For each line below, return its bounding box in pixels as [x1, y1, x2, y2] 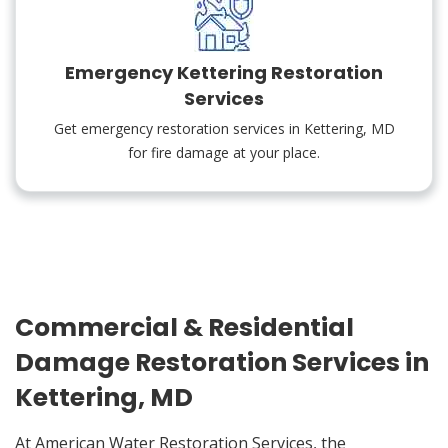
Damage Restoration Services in [15, 345, 429, 380]
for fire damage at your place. [128, 143, 320, 162]
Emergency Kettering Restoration [65, 60, 383, 85]
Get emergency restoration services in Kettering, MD [53, 119, 395, 138]
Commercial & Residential [15, 310, 354, 345]
